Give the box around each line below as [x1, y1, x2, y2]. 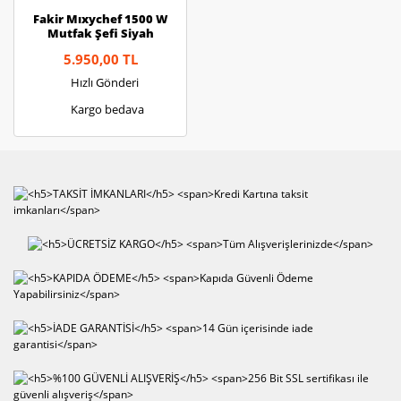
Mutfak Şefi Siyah [47, 25, 154, 41]
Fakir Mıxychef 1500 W [32, 11, 168, 27]
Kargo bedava [71, 100, 144, 117]
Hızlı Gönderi [71, 73, 139, 90]
